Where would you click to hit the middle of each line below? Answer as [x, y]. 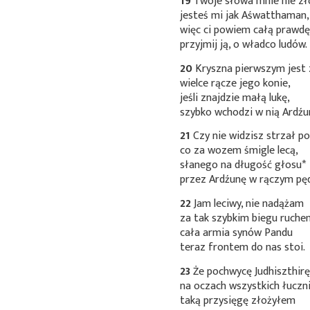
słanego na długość [228, 165]
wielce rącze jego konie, [236, 83]
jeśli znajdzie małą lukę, [235, 98]
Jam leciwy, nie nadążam [248, 204]
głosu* [291, 165]
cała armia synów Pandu [237, 233]
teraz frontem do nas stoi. [243, 248]
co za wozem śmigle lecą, [239, 151]
